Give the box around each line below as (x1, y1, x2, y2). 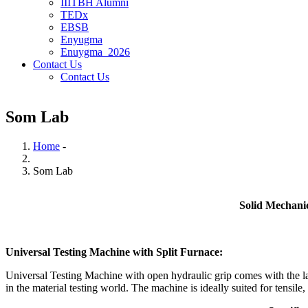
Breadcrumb (5, 153, 96, 172)
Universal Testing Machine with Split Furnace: (5, 245, 223, 258)
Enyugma (60, 34, 102, 45)
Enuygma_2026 (60, 46, 130, 58)
